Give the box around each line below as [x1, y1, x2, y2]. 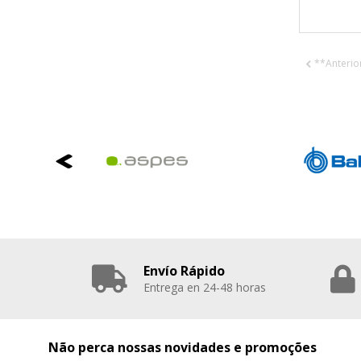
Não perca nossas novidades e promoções [48, 338, 317, 357]
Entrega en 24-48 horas [143, 280, 266, 296]
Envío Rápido [143, 262, 225, 280]
